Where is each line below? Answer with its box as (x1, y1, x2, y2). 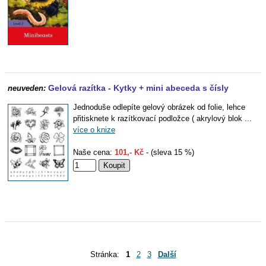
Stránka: (90, 250, 126, 259)
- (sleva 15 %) (144, 148, 194, 157)
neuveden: (8, 84, 46, 93)
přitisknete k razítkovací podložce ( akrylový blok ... (73, 114, 252, 123)
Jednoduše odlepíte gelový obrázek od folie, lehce (73, 103, 245, 112)
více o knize (73, 125, 115, 134)
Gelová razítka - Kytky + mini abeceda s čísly (48, 83, 229, 93)
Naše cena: (73, 148, 115, 157)
